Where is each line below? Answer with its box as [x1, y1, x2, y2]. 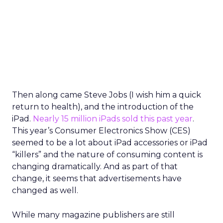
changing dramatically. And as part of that [12, 162, 178, 171]
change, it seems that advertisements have [12, 174, 182, 183]
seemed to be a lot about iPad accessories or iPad [12, 138, 208, 147]
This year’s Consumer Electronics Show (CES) [12, 126, 191, 135]
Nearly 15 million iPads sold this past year [33, 114, 193, 123]
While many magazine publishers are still [12, 210, 175, 220]
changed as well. [12, 186, 78, 195]
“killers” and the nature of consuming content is [12, 150, 203, 159]
